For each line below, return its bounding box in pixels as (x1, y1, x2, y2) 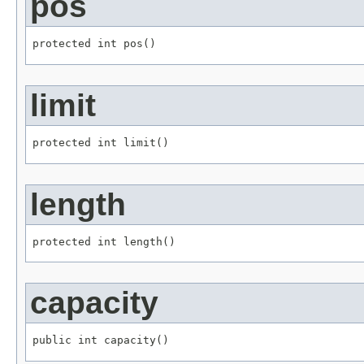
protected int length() (32, 235, 175, 248)
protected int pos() (32, 37, 156, 50)
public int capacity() (32, 334, 169, 347)
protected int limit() (32, 136, 169, 149)
